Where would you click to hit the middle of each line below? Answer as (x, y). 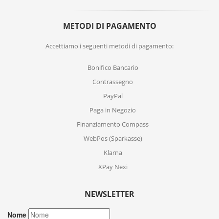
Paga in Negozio (113, 110)
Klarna (113, 153)
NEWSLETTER (109, 194)
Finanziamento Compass (113, 124)
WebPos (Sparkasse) (113, 138)
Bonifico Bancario (113, 67)
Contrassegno (113, 82)
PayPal (113, 96)
